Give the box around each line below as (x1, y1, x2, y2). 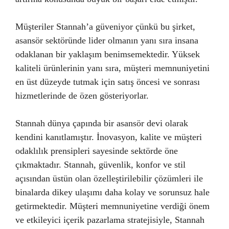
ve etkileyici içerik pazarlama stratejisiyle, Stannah (15, 214, 204, 225)
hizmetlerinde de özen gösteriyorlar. (15, 90, 149, 101)
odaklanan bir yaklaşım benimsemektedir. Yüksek (15, 49, 200, 59)
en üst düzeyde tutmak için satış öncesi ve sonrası (15, 76, 200, 87)
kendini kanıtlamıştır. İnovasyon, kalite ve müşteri (15, 131, 202, 142)
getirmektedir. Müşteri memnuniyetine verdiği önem (15, 200, 210, 211)
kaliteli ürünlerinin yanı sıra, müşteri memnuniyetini (15, 62, 210, 73)
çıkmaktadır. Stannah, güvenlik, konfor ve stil (15, 159, 186, 170)
